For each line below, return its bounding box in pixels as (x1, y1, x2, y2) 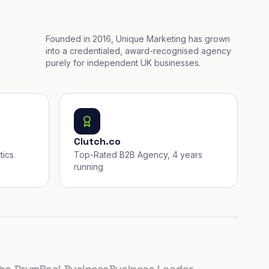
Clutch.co (74, 135, 121, 148)
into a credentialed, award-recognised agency (46, 46, 231, 56)
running (74, 162, 103, 172)
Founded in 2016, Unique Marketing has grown (46, 34, 230, 44)
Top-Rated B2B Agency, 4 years (74, 150, 202, 160)
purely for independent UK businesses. (46, 58, 201, 68)
